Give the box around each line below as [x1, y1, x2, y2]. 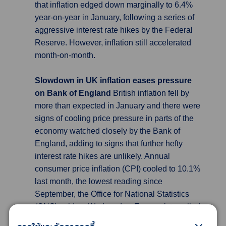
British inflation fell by [113, 89, 189, 97]
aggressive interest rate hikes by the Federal [35, 26, 193, 34]
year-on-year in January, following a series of [35, 13, 194, 22]
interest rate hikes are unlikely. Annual [35, 152, 170, 160]
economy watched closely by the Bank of [35, 127, 180, 135]
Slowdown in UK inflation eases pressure [35, 76, 192, 85]
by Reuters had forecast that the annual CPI [35, 215, 190, 223]
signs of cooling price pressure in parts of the [35, 114, 194, 123]
